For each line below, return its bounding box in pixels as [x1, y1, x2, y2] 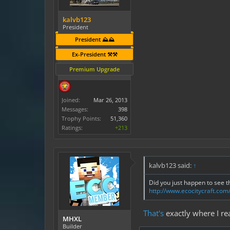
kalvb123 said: [149, 161, 193, 170]
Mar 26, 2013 [93, 96, 127, 104]
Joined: [62, 96, 80, 104]
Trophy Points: [62, 114, 101, 122]
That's [143, 207, 164, 218]
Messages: [62, 105, 88, 113]
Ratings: [62, 124, 83, 131]
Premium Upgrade [69, 65, 120, 73]
